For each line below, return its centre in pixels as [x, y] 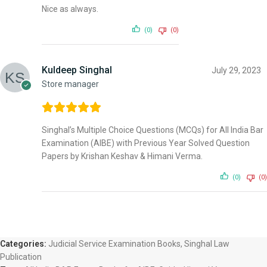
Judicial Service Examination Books [114, 243]
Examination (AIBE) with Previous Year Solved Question [146, 143]
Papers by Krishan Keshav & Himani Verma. [122, 156]
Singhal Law [207, 243]
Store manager [70, 84]
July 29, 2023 [236, 70]
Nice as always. [70, 9]
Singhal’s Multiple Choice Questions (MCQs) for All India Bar [153, 130]
